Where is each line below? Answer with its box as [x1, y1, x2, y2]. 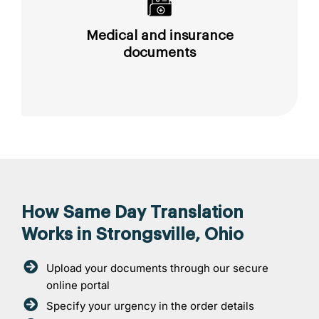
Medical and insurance [85, 28, 234, 42]
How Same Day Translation [21, 203, 244, 221]
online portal [46, 278, 110, 292]
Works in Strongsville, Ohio [21, 225, 244, 243]
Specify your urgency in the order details [46, 298, 254, 313]
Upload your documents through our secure [46, 261, 268, 275]
